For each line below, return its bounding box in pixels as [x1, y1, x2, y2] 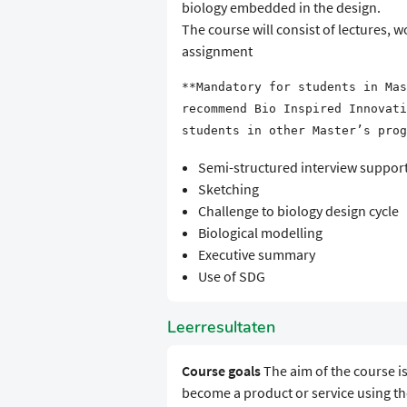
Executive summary [197, 245, 315, 264]
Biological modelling [197, 223, 323, 243]
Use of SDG [197, 267, 265, 286]
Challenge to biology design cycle [197, 202, 399, 221]
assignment [182, 42, 253, 61]
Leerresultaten [167, 316, 275, 339]
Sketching [197, 180, 259, 199]
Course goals [182, 362, 261, 381]
